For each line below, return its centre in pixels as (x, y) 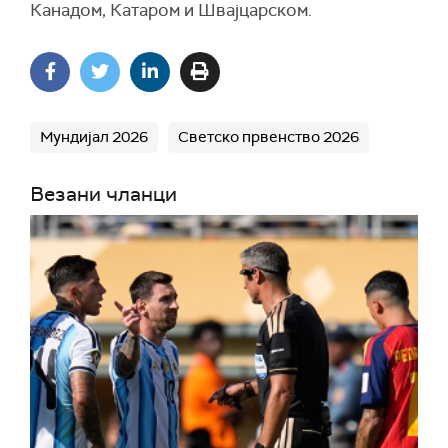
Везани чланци (103, 194)
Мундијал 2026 (94, 137)
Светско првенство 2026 (268, 137)
